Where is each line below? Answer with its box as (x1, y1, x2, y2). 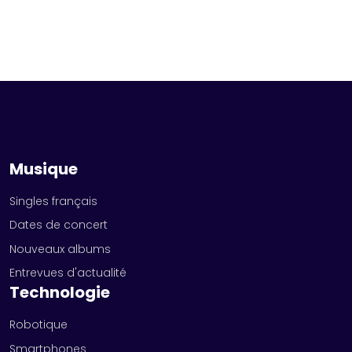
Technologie (9, 281, 110, 304)
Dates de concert (9, 217, 108, 233)
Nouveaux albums (9, 240, 111, 257)
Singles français (9, 192, 97, 209)
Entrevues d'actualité (9, 265, 126, 281)
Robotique (9, 316, 68, 332)
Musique (9, 158, 78, 180)
